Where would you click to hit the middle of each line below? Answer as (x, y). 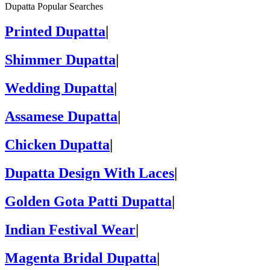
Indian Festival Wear (70, 229)
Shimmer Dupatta (60, 60)
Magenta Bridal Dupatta (81, 258)
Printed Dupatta (55, 32)
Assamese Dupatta (61, 117)
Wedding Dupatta (59, 88)
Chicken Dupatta (57, 145)
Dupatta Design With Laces (89, 173)
